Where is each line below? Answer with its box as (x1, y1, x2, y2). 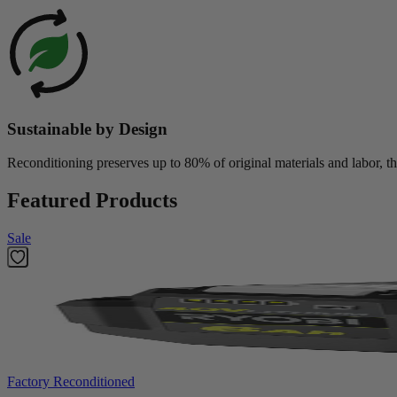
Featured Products (7, 189, 177, 213)
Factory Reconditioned (7, 374, 135, 390)
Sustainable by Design (7, 119, 167, 138)
